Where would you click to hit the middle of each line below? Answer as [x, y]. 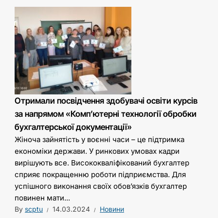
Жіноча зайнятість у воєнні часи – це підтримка [100, 140]
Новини [112, 209]
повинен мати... [42, 198]
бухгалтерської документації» [73, 127]
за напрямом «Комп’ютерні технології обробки [106, 114]
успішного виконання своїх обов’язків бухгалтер [101, 186]
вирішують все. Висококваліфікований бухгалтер [102, 163]
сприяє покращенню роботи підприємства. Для [100, 175]
